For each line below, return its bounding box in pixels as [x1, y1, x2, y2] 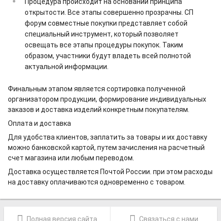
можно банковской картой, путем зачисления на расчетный [8, 143, 205, 151]
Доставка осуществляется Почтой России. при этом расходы [8, 167, 213, 176]
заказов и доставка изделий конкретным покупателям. [8, 105, 189, 113]
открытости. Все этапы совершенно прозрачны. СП [25, 8, 193, 16]
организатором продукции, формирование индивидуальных [8, 95, 206, 103]
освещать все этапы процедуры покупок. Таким [25, 40, 183, 49]
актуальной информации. [25, 62, 109, 71]
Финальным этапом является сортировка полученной [8, 84, 185, 93]
